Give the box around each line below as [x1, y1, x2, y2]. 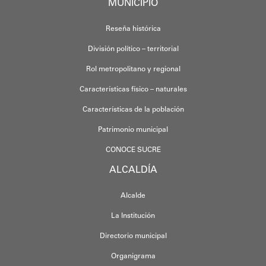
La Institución [111, 212, 155, 220]
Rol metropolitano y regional [85, 65, 180, 73]
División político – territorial [87, 45, 179, 53]
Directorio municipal [99, 232, 167, 240]
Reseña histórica [105, 25, 161, 33]
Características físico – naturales [79, 85, 187, 93]
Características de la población [82, 106, 184, 113]
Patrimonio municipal [98, 126, 168, 134]
